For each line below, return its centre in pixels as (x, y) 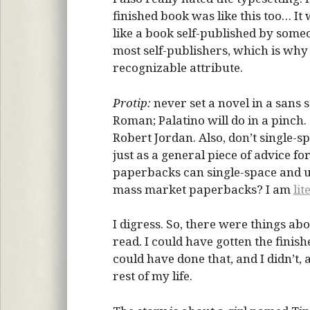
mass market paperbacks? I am (203, 189)
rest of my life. (152, 276)
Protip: (131, 102)
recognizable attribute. (177, 67)
